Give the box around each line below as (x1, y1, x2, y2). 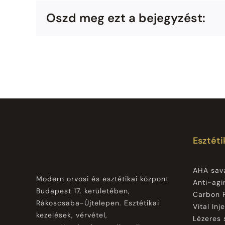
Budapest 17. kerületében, (36, 186, 130, 195)
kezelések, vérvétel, (36, 210, 107, 219)
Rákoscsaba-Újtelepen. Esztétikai (36, 198, 159, 207)
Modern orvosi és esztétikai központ (36, 174, 169, 183)
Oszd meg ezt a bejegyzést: (46, 10, 205, 26)
